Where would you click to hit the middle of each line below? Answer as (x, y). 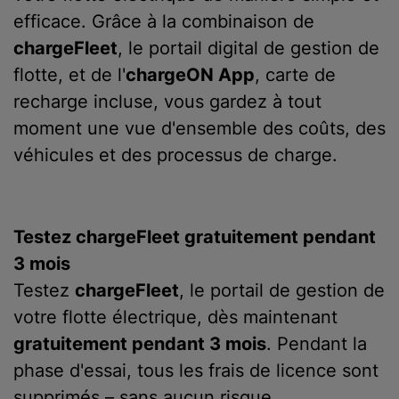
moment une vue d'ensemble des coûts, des (199, 128)
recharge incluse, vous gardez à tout (167, 102)
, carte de (295, 75)
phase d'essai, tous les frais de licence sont (196, 370)
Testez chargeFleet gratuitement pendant (195, 237)
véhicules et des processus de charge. (175, 155)
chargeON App (190, 75)
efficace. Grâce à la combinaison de (164, 21)
